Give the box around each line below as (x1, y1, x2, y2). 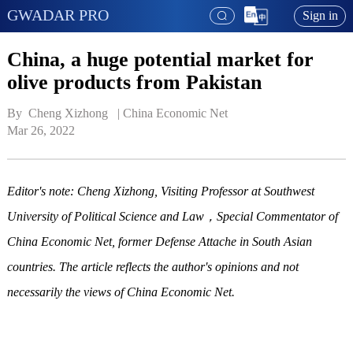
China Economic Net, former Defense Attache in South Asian (6, 235, 312, 249)
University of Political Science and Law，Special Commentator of (6, 210, 338, 224)
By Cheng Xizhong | (6, 106, 123, 121)
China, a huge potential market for (6, 47, 314, 71)
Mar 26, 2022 (6, 124, 75, 138)
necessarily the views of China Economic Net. (6, 285, 235, 299)
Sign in (302, 9, 338, 23)
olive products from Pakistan (6, 70, 262, 94)
